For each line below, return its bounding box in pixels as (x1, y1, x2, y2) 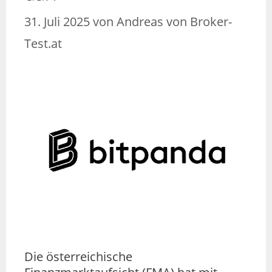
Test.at (24, 35, 62, 52)
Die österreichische (24, 248, 132, 265)
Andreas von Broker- (117, 13, 232, 30)
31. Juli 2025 (24, 13, 90, 30)
